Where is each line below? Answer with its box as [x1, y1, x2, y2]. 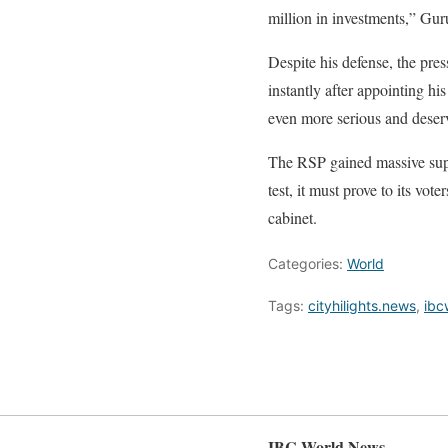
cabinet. [268, 207, 317, 228]
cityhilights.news [308, 297, 416, 314]
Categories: [268, 255, 347, 272]
